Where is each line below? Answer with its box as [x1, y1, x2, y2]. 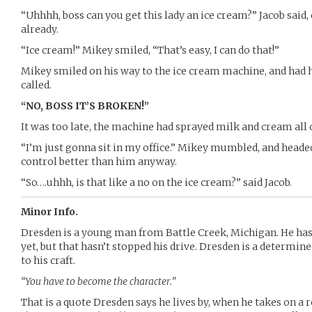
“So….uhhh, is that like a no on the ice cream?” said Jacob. [21, 176, 292, 189]
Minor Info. [21, 205, 78, 218]
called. [21, 79, 52, 91]
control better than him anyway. [21, 155, 177, 168]
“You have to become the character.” [21, 275, 175, 288]
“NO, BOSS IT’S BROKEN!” [21, 100, 149, 112]
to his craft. [21, 254, 75, 267]
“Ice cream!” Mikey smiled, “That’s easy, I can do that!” [21, 44, 279, 56]
